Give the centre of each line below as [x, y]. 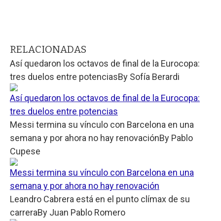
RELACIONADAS [48, 49]
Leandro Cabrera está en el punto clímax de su [100, 199]
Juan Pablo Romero [87, 212]
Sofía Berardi [155, 76]
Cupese [25, 151]
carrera [24, 212]
